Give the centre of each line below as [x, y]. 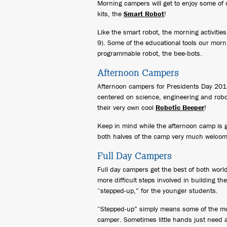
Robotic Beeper [180, 107]
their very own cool [126, 107]
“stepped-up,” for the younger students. [158, 191]
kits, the [110, 14]
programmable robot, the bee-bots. [150, 53]
